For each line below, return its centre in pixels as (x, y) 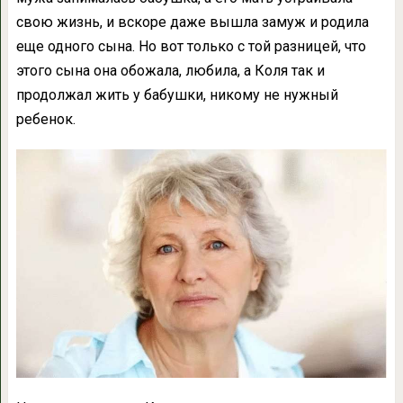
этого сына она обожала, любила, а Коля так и (170, 71)
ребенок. (45, 119)
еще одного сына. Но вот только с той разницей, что (191, 46)
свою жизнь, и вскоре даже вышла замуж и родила (192, 22)
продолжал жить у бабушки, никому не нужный (177, 95)
